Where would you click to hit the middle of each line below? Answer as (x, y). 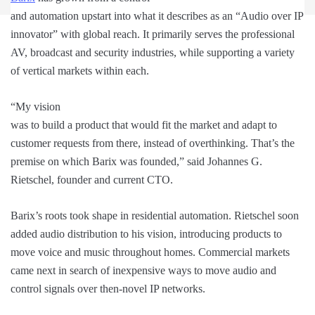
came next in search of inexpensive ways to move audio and (143, 271)
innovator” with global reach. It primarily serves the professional (153, 34)
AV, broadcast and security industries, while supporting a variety (153, 53)
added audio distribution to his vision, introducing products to (146, 234)
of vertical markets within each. (80, 71)
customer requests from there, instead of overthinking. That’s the (153, 143)
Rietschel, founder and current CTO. (92, 180)
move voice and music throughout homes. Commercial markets (150, 252)
